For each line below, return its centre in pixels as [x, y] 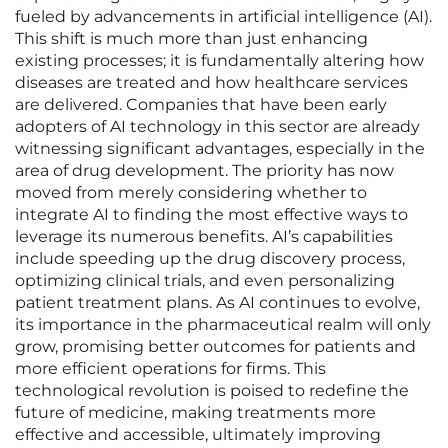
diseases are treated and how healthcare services [211, 83]
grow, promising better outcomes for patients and [215, 347]
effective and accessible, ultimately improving [198, 435]
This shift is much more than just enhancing [191, 39]
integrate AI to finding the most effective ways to [211, 215]
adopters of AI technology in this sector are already [217, 127]
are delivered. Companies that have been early [201, 105]
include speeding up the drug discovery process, [210, 259]
